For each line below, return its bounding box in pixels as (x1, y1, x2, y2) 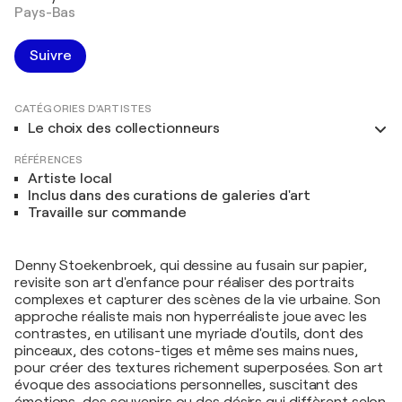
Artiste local (28, 170, 112, 187)
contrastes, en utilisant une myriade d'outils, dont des (14, 325, 363, 342)
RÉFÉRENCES (14, 153, 83, 166)
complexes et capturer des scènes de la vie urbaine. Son (14, 291, 380, 308)
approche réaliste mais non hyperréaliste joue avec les (14, 308, 367, 325)
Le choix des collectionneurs (28, 119, 221, 136)
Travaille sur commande (28, 204, 187, 221)
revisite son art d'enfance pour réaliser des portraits (14, 274, 354, 291)
